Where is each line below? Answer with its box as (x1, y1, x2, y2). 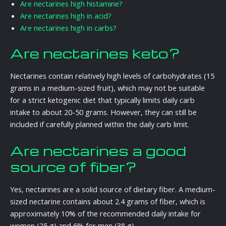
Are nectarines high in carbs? (20, 22, 117, 33)
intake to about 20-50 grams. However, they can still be (10, 107, 197, 118)
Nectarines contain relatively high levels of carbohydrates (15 (10, 71, 214, 81)
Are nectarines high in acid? (20, 10, 111, 21)
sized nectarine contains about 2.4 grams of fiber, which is (10, 196, 205, 207)
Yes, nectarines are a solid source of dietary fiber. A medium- (10, 184, 215, 195)
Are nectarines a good (10, 141, 186, 159)
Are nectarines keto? (10, 43, 180, 62)
